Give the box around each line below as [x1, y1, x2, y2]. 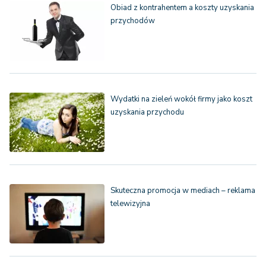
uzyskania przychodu [110, 107, 184, 118]
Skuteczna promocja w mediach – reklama [110, 185, 255, 197]
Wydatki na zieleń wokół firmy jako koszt [110, 94, 252, 105]
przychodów [110, 15, 155, 27]
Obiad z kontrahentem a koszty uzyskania [110, 2, 254, 14]
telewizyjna [110, 198, 150, 210]
